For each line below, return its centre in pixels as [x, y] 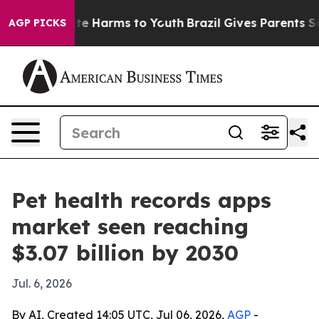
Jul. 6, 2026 [42, 283]
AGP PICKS [37, 23]
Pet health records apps [141, 200]
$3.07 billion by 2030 [125, 253]
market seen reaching [130, 226]
